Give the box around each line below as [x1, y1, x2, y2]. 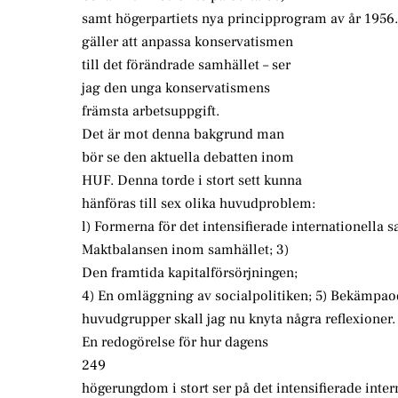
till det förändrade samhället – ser [82, 56, 291, 75]
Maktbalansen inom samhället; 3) [82, 241, 289, 259]
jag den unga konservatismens [82, 79, 270, 98]
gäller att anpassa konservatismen [82, 33, 293, 52]
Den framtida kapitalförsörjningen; [82, 264, 298, 283]
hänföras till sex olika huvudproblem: [82, 195, 315, 213]
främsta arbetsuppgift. [82, 102, 219, 121]
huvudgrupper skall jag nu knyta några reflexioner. [82, 310, 395, 329]
